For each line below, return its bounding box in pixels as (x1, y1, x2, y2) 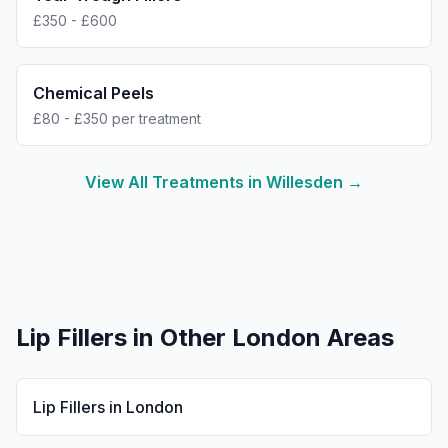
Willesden (266, 172, 343, 192)
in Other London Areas (127, 323, 394, 352)
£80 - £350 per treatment (33, 110, 201, 127)
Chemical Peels (33, 83, 154, 103)
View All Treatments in (85, 172, 266, 192)
